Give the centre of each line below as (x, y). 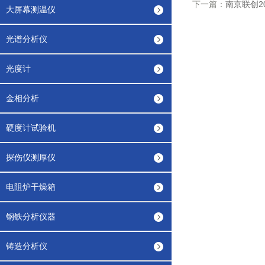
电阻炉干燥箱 (31, 187)
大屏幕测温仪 (31, 9)
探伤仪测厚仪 (31, 157)
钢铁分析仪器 (31, 216)
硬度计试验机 (31, 128)
